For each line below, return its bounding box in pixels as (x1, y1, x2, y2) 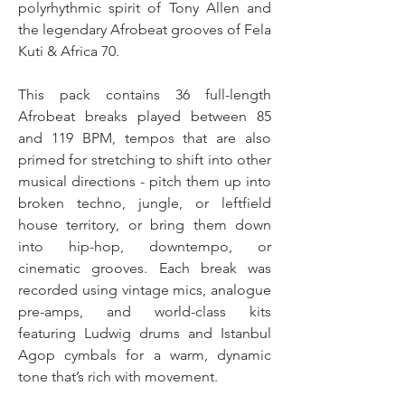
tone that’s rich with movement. (18, 368, 218, 385)
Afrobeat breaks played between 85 (18, 108, 271, 125)
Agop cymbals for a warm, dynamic (18, 346, 271, 363)
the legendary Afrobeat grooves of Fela (18, 21, 271, 38)
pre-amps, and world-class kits (18, 303, 271, 320)
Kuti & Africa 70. (18, 42, 119, 60)
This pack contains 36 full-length (18, 86, 271, 103)
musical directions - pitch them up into (18, 173, 271, 190)
